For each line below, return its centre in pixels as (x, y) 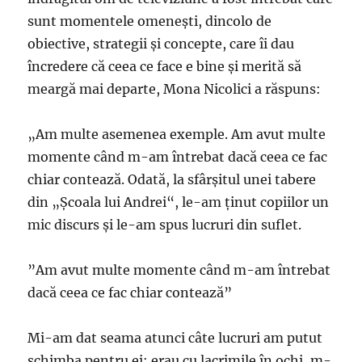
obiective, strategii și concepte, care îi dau (161, 44)
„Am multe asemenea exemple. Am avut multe (177, 135)
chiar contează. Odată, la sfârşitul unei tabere (172, 180)
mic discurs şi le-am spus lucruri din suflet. (165, 225)
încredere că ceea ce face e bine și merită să (165, 67)
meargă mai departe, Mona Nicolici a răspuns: (175, 89)
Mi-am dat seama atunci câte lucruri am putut (175, 338)
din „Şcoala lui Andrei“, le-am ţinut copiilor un (179, 202)
